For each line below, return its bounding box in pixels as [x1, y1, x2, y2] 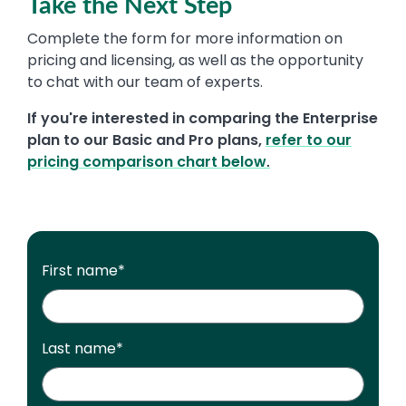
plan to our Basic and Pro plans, [27, 130, 266, 151]
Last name [42, 338, 116, 360]
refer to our [266, 130, 352, 151]
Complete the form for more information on [27, 28, 343, 50]
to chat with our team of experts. [27, 72, 263, 93]
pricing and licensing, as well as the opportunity [27, 50, 363, 72]
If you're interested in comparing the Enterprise [27, 108, 378, 130]
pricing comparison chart [27, 151, 221, 173]
